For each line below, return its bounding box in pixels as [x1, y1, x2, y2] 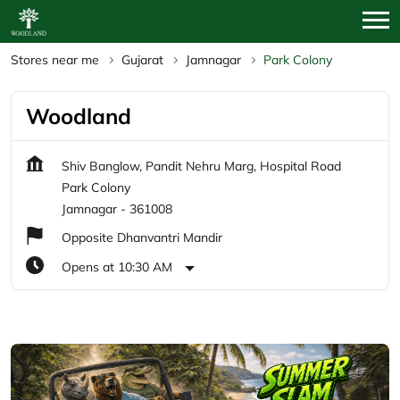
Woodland [26, 103, 131, 130]
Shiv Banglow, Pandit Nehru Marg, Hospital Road [62, 158, 341, 175]
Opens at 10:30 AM [62, 259, 172, 276]
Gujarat [121, 52, 163, 69]
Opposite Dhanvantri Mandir [62, 229, 222, 246]
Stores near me [11, 52, 99, 69]
